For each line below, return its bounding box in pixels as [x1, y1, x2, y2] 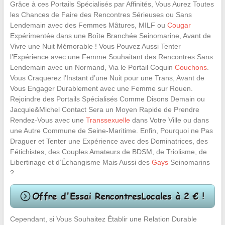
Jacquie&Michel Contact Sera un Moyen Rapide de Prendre [10, 105, 199, 114]
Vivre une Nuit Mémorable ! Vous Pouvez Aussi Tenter [10, 42, 181, 50]
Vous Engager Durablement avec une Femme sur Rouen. [10, 84, 193, 92]
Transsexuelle [85, 116, 130, 124]
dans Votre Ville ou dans [130, 116, 209, 124]
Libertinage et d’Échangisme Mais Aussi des [10, 158, 152, 166]
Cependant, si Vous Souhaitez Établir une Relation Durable [10, 215, 197, 223]
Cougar [167, 21, 191, 29]
